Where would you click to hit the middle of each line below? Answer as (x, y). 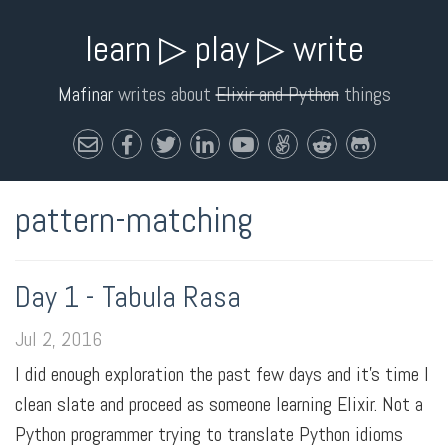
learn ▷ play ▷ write (224, 49)
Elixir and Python (277, 94)
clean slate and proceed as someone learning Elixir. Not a (219, 404)
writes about (164, 94)
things (364, 94)
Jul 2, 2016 (58, 339)
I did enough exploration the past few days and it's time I (222, 374)
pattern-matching (134, 220)
